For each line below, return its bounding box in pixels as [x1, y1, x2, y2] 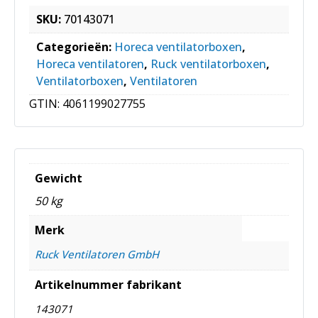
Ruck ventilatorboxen [150, 55, 266, 72]
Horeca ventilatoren [36, 55, 144, 72]
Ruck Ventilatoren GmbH [35, 246, 159, 261]
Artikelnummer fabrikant [35, 276, 182, 292]
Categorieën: [36, 38, 114, 55]
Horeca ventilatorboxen [114, 38, 242, 55]
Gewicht [35, 170, 82, 186]
